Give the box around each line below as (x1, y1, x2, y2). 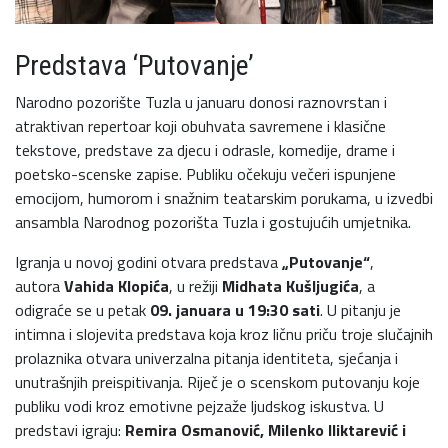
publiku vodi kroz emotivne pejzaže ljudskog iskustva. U (15, 394, 384, 419)
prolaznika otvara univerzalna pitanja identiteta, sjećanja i (15, 346, 398, 371)
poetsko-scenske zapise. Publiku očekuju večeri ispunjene (15, 162, 396, 187)
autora (15, 274, 64, 299)
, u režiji (169, 274, 222, 299)
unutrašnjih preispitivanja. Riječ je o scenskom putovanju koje (15, 370, 420, 395)
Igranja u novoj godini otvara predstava (15, 250, 282, 275)
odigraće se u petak (15, 298, 150, 323)
